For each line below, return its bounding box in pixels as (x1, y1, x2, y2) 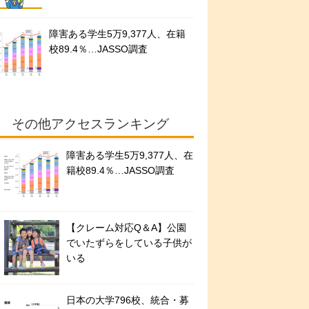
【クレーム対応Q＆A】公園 (66, 222, 186, 234)
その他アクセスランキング (12, 117, 169, 132)
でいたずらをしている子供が (66, 237, 192, 249)
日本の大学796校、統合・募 (66, 295, 189, 306)
